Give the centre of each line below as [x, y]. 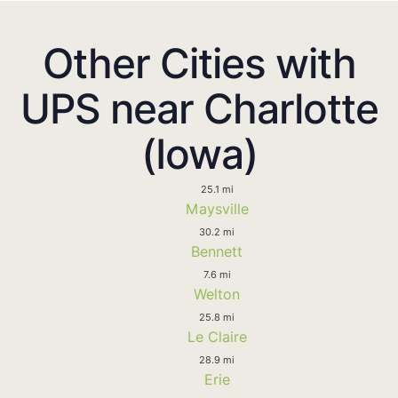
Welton [217, 294]
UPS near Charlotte [199, 108]
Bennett [217, 251]
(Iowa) [199, 153]
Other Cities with [199, 63]
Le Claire [217, 336]
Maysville [217, 208]
